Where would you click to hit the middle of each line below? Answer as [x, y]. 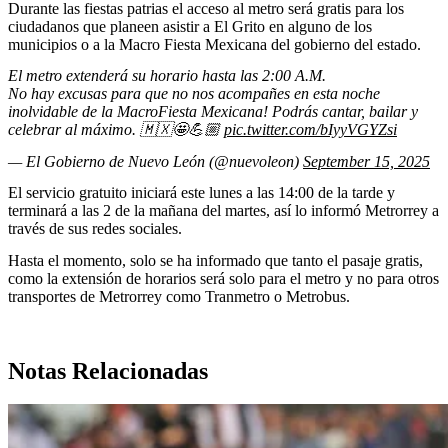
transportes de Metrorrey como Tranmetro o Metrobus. [179, 297]
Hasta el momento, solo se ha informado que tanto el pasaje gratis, [215, 261]
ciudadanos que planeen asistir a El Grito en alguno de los [190, 26]
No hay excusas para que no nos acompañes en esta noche [194, 94]
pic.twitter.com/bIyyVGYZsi [310, 130]
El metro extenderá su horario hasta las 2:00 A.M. [167, 76]
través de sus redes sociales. [97, 229]
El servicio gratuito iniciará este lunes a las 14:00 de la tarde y [201, 193]
